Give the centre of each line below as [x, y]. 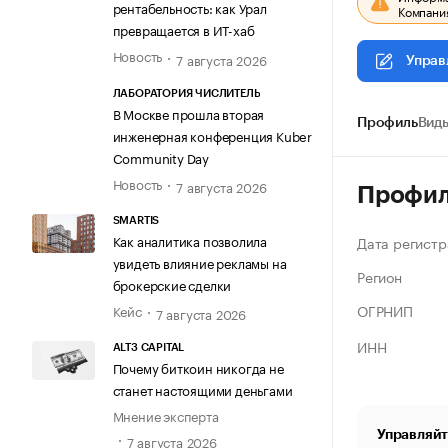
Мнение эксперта [165, 415]
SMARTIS [136, 221]
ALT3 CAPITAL [148, 348]
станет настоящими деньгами [202, 389]
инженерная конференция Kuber [212, 134]
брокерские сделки [172, 284]
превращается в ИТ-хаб [183, 29]
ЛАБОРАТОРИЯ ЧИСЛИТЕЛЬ [186, 93]
